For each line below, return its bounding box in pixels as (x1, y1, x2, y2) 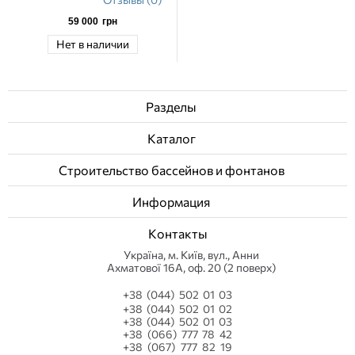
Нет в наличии (56, 36, 129, 51)
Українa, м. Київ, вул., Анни (123, 248, 259, 261)
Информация (132, 194, 212, 209)
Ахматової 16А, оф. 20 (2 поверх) (106, 261, 276, 274)
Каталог (147, 131, 198, 146)
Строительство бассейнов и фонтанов (58, 162, 287, 177)
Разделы (146, 99, 199, 114)
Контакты (147, 226, 208, 241)
